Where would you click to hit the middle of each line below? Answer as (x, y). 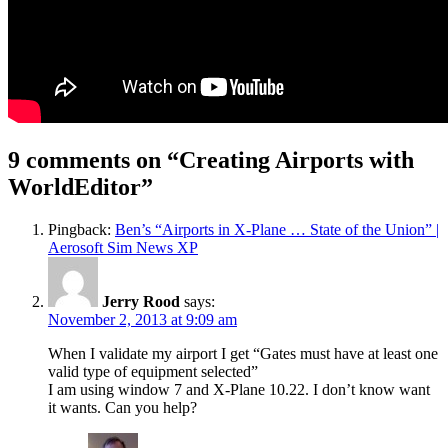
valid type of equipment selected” (153, 371)
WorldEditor (74, 186)
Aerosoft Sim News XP (123, 247)
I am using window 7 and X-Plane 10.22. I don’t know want (239, 389)
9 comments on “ (93, 159)
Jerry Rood (141, 301)
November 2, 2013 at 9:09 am (142, 319)
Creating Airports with (296, 159)
